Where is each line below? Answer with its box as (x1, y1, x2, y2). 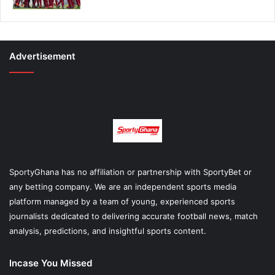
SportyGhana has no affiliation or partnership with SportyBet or (9, 166, 252, 177)
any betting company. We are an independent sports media (9, 181, 236, 192)
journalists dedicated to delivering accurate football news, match (9, 211, 258, 221)
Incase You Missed (9, 257, 92, 269)
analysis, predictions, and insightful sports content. (9, 225, 206, 236)
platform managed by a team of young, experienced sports (9, 196, 235, 206)
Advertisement (9, 50, 76, 62)
